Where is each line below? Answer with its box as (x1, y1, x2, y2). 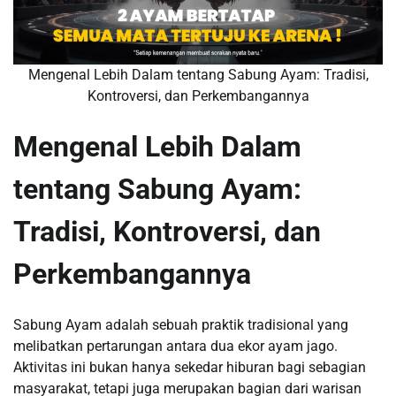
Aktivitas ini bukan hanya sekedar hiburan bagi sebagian (13, 358, 366, 376)
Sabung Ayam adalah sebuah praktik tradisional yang (13, 316, 348, 333)
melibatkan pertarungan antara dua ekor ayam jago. (13, 337, 338, 354)
